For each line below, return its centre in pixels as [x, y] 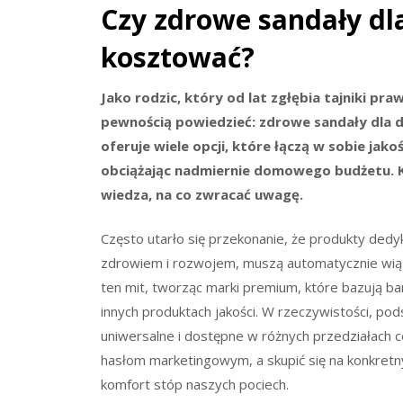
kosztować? [178, 57]
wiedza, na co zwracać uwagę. [202, 194]
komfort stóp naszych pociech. [195, 385]
